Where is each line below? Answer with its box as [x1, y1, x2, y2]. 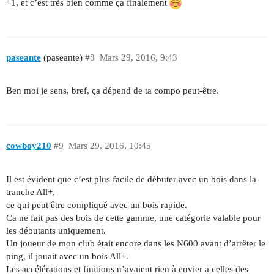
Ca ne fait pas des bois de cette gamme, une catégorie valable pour [6, 212, 261, 223]
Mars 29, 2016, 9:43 [99, 52, 177, 62]
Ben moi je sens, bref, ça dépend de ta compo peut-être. [6, 86, 219, 96]
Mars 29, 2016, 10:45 [68, 140, 151, 150]
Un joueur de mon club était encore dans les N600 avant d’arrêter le [6, 238, 265, 248]
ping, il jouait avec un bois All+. [6, 251, 128, 261]
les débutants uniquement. [6, 225, 106, 235]
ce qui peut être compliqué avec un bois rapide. [6, 199, 187, 210]
